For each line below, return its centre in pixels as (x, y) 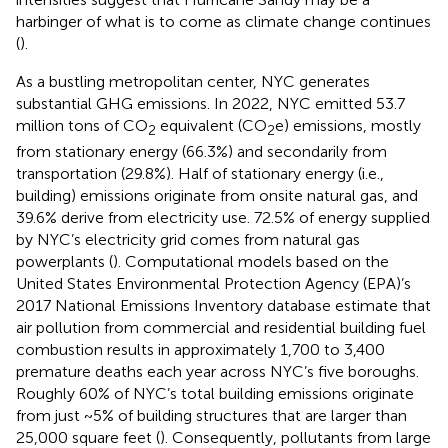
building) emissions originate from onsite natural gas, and (217, 195)
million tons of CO (82, 125)
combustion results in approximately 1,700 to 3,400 (200, 349)
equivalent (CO (211, 125)
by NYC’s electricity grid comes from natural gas (188, 239)
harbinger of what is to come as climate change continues (223, 21)
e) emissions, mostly (348, 125)
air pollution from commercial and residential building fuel (221, 327)
